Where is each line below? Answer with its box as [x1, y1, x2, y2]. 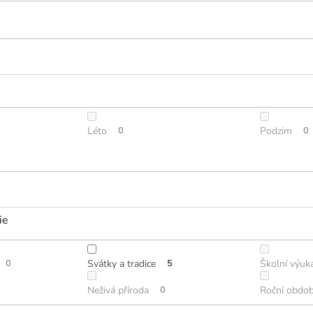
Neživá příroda [87, 284, 150, 298]
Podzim [259, 124, 292, 138]
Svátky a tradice [87, 257, 156, 271]
